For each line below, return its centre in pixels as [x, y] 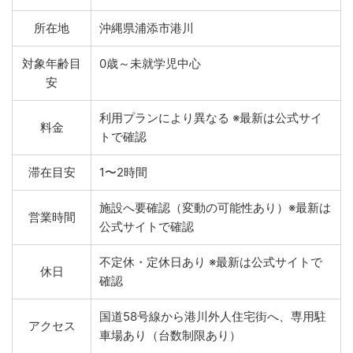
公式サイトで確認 [147, 227]
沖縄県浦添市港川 [147, 28]
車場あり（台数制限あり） [170, 335]
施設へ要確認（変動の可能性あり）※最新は [215, 208]
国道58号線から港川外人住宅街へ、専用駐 [213, 316]
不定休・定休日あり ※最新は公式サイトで [211, 262]
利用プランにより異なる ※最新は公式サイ [211, 118]
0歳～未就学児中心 [150, 63]
